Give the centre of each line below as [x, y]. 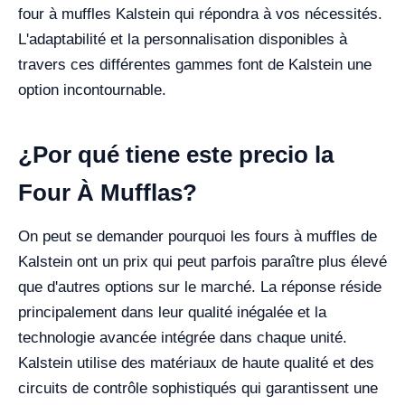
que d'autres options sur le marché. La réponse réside [200, 287]
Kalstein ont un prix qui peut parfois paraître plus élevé [202, 262]
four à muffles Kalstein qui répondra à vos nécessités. [200, 14]
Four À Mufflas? [108, 193]
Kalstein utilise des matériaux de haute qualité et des [196, 363]
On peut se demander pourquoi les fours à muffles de [198, 237]
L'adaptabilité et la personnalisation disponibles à [183, 40]
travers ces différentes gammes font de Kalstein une [195, 65]
